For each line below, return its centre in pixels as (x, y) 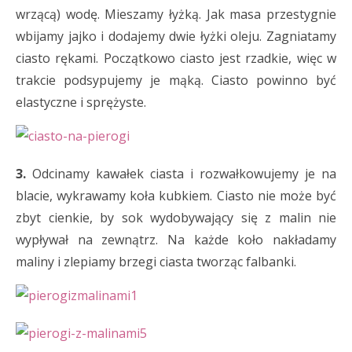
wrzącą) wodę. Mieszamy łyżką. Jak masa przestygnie (176, 14)
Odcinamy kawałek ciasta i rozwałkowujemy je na (181, 174)
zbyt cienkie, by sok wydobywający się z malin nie (176, 218)
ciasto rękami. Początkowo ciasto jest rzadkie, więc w (176, 58)
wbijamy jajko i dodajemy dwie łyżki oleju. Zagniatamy (176, 36)
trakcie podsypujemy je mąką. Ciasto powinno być (176, 80)
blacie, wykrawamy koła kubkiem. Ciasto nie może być (176, 196)
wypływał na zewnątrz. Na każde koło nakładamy (176, 240)
